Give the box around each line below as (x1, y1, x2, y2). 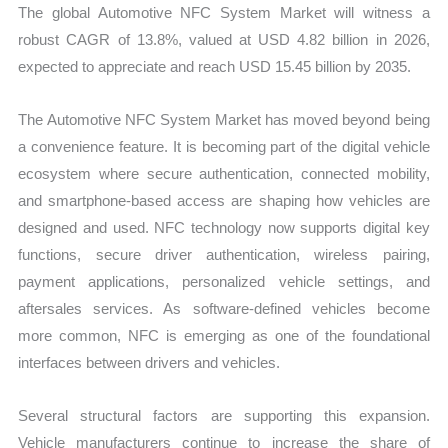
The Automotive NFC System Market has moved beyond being (18, 111, 430, 129)
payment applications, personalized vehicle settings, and (18, 273, 430, 291)
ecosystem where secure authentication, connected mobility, (18, 165, 430, 183)
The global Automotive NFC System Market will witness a (18, 3, 430, 21)
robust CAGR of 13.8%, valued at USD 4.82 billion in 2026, (18, 30, 430, 48)
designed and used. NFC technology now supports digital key (18, 219, 430, 237)
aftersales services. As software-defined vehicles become (18, 300, 430, 318)
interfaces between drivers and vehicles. (18, 354, 281, 372)
